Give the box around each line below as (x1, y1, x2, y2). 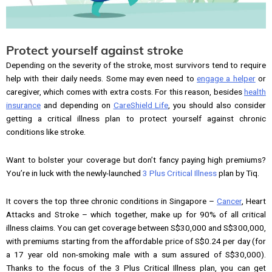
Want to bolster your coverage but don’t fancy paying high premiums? (6, 155, 266, 165)
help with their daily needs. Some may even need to (6, 73, 197, 84)
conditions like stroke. (6, 127, 86, 137)
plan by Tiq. (217, 168, 259, 178)
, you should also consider (168, 100, 267, 110)
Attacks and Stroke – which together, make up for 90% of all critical (6, 209, 266, 220)
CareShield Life (113, 100, 169, 110)
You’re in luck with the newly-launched (6, 168, 143, 178)
